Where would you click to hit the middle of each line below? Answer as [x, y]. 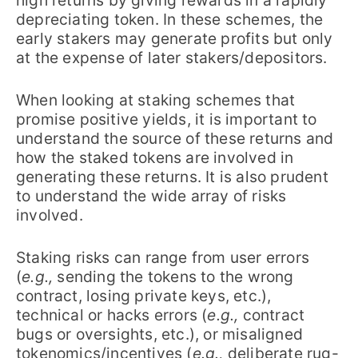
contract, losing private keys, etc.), [144, 295]
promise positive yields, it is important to [167, 119]
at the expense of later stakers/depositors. [172, 58]
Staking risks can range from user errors [163, 257]
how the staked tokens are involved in [155, 158]
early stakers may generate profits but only [175, 39]
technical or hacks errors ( [112, 314]
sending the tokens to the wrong [173, 276]
